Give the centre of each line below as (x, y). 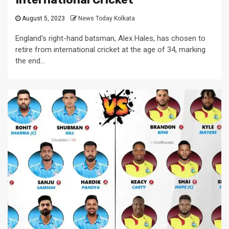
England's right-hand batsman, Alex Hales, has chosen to (110, 39)
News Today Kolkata (107, 19)
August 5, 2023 (43, 19)
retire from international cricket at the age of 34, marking (110, 50)
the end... (30, 61)
